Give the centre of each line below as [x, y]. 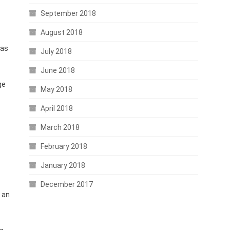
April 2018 [56, 108]
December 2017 [66, 184]
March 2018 [60, 127]
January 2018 [63, 165]
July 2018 [56, 51]
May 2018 [56, 89]
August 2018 [61, 32]
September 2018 [68, 13]
